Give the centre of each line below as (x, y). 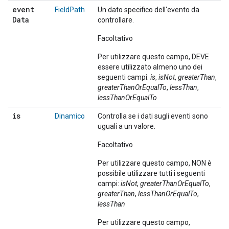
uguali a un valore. (127, 126)
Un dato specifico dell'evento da (148, 10)
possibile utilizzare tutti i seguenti (151, 173)
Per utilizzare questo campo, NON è (155, 163)
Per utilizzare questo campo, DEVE (153, 57)
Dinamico (70, 116)
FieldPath (70, 10)
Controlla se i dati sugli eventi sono (153, 116)
